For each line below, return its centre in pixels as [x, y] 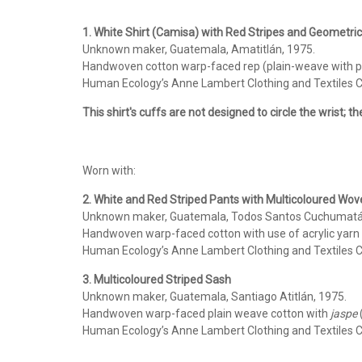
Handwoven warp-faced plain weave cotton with [206, 314]
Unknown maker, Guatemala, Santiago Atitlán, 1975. [215, 297]
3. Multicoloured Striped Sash [157, 280]
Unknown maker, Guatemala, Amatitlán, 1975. [199, 49]
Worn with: [109, 170]
